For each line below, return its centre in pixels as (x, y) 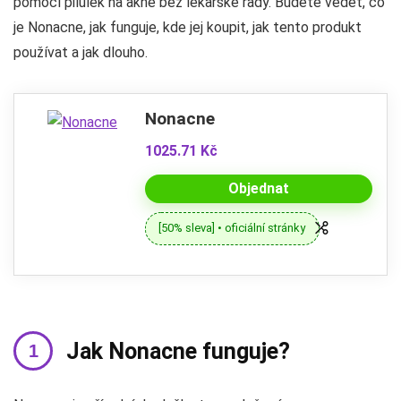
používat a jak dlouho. (81, 52)
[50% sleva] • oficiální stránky (232, 228)
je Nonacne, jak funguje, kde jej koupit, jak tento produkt (188, 27)
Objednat (259, 188)
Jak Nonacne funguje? (178, 351)
